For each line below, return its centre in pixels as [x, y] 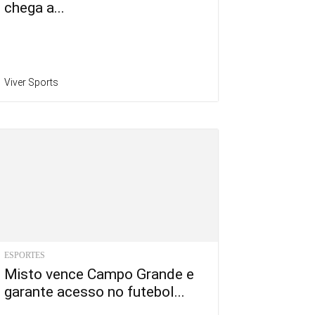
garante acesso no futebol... [95, 292]
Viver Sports [31, 83]
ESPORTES [25, 256]
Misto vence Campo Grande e [99, 275]
